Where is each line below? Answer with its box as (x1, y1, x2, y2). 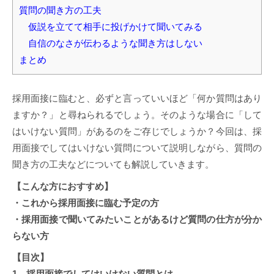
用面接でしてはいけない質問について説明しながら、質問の (12, 142, 262, 153)
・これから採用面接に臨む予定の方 (12, 197, 159, 208)
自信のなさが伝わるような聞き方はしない (19, 38, 202, 49)
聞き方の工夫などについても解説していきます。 (12, 158, 214, 169)
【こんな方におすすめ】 (12, 180, 113, 191)
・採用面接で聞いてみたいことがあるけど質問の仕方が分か (12, 213, 262, 224)
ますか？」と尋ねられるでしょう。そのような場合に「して (12, 109, 262, 120)
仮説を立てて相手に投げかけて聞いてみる (19, 21, 202, 32)
